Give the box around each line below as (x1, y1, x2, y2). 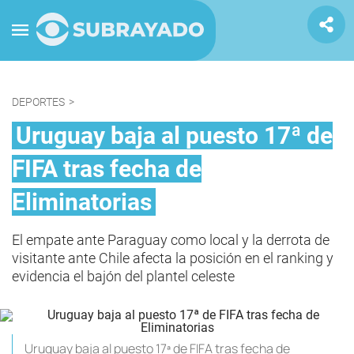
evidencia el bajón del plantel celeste (12, 268, 235, 284)
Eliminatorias (12, 188, 152, 216)
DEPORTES (12, 96, 65, 108)
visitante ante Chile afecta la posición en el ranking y (12, 250, 333, 266)
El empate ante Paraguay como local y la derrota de (12, 232, 330, 248)
